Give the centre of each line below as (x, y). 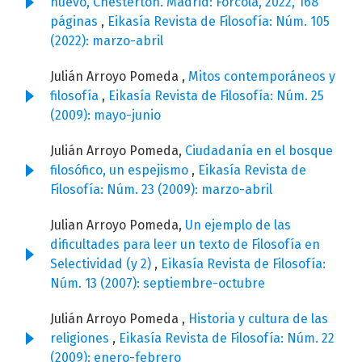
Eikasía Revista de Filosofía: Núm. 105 (219, 22)
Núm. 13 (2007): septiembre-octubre (158, 284)
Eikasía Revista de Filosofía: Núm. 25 (216, 96)
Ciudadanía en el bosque (259, 151)
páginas (76, 22)
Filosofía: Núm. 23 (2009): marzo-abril (161, 190)
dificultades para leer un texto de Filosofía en (185, 245)
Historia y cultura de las (258, 319)
